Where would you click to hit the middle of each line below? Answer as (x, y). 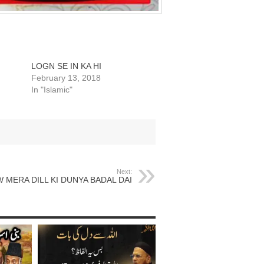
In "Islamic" (52, 90)
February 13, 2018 (66, 78)
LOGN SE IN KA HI (67, 66)
